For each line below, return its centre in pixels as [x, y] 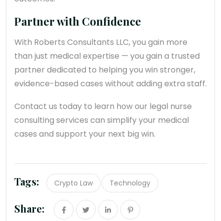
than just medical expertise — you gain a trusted [107, 56]
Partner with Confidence [78, 21]
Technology [130, 183]
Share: [29, 209]
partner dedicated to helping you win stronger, [105, 70]
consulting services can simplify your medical [102, 120]
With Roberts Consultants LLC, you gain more [101, 42]
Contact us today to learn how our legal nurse [103, 107]
